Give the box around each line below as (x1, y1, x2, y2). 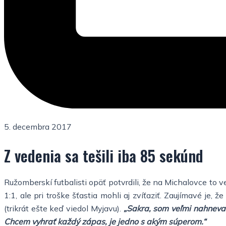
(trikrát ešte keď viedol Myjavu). (4, 203, 124, 213)
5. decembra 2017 (4, 121, 72, 132)
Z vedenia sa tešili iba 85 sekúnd (4, 144, 203, 167)
